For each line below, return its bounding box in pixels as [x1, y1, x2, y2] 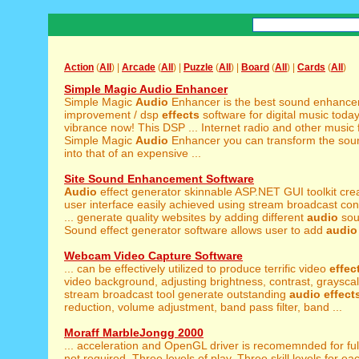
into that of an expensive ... [64, 147, 201, 159]
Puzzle [184, 62, 213, 73]
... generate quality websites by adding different [64, 211, 307, 224]
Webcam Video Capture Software [64, 249, 243, 262]
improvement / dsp [64, 108, 162, 121]
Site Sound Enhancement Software [64, 172, 254, 185]
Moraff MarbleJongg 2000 [64, 326, 204, 339]
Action [64, 62, 94, 73]
